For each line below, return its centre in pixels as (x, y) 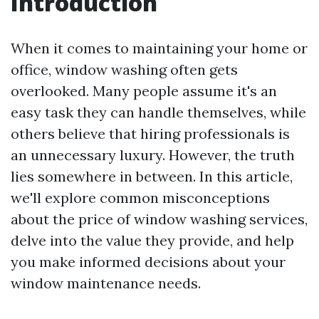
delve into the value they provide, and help (152, 240)
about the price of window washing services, (159, 219)
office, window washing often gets (124, 69)
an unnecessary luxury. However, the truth (153, 155)
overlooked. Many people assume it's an (144, 91)
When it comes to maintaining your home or (159, 48)
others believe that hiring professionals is (150, 134)
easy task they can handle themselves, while (158, 112)
